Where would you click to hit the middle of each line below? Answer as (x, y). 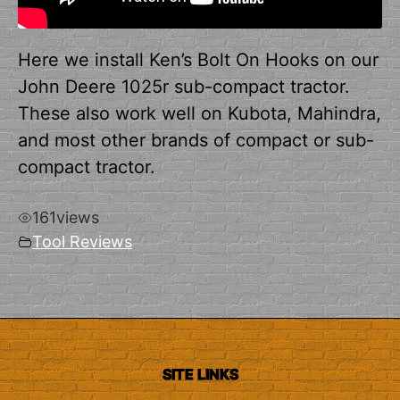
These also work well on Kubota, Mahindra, (200, 113)
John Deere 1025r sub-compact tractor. (184, 86)
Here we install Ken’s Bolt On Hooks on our (198, 59)
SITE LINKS (200, 375)
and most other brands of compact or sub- (196, 140)
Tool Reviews (82, 242)
